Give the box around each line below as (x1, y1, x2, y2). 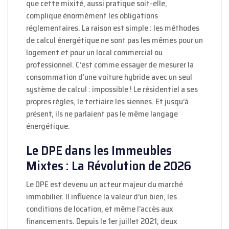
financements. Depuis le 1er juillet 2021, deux (26, 215, 177, 228)
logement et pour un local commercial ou (26, 46, 163, 59)
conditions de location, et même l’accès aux (26, 202, 173, 216)
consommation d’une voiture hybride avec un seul (26, 71, 192, 84)
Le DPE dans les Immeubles (26, 140, 172, 161)
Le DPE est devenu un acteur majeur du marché (26, 178, 183, 191)
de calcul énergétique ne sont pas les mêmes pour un (26, 34, 203, 47)
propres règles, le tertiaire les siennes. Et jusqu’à (26, 95, 189, 108)
